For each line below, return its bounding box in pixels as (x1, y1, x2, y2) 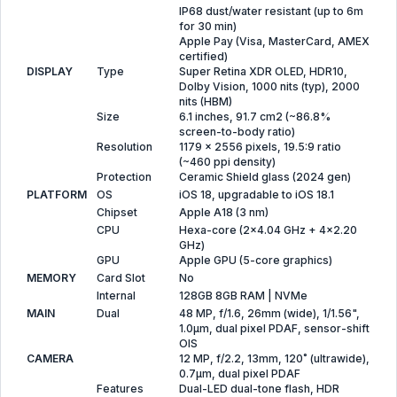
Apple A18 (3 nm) (179, 206, 269, 219)
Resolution (97, 140, 152, 153)
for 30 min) (179, 19, 237, 33)
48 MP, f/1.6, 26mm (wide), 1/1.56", (179, 307, 360, 320)
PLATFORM (27, 188, 87, 201)
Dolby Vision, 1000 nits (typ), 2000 (179, 80, 360, 93)
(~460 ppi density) (179, 155, 276, 168)
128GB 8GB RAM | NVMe (179, 289, 307, 302)
